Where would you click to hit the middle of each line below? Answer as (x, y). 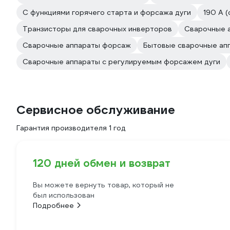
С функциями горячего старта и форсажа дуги (107, 12)
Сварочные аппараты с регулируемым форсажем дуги (121, 62)
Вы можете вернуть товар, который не (103, 185)
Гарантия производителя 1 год (71, 128)
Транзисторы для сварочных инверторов (97, 29)
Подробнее (53, 205)
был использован (64, 195)
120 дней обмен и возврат (102, 163)
